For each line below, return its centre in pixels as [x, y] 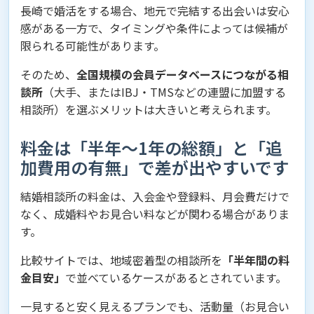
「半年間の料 [256, 260]
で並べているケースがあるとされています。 [176, 278]
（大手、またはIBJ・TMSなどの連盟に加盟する [164, 92]
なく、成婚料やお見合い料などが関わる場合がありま [155, 214]
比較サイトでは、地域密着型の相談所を [121, 260]
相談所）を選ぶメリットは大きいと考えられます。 [149, 109]
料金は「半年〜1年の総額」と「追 [151, 148]
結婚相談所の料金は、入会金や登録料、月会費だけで [155, 196]
